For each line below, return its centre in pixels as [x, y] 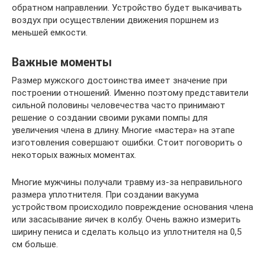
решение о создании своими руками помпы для [110, 117]
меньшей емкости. [50, 32]
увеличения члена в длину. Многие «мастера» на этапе [123, 130]
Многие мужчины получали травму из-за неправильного [127, 182]
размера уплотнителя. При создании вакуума [105, 194]
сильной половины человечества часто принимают [119, 105]
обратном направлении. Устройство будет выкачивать [127, 7]
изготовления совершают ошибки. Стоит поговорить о [127, 142]
